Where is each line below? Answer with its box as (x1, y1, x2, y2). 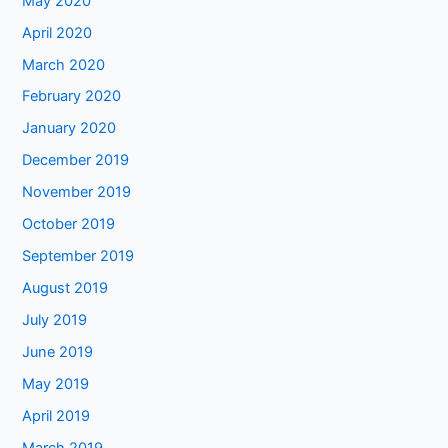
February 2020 (22, 87, 122, 106)
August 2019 (22, 279, 109, 298)
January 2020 (22, 119, 117, 138)
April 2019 (22, 406, 91, 425)
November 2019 (22, 183, 132, 202)
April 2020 (22, 23, 93, 42)
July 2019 (22, 311, 88, 330)
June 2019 (22, 342, 94, 361)
